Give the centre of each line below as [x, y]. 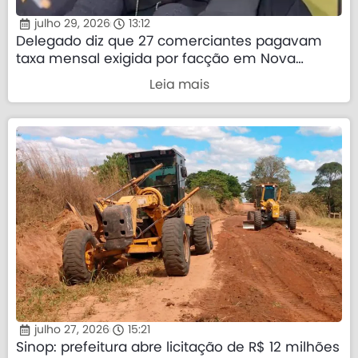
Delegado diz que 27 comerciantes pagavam [169, 41]
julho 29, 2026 [72, 24]
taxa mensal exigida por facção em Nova [156, 58]
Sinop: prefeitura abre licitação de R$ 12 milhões [178, 347]
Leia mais [179, 84]
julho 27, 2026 [72, 330]
